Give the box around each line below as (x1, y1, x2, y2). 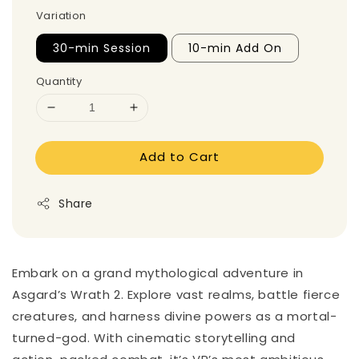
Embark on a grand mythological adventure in (12, 264, 304, 281)
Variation (36, 7, 87, 23)
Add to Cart (139, 147, 220, 165)
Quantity (36, 73, 83, 89)
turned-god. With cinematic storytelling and (12, 329, 296, 346)
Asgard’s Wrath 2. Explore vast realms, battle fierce (12, 285, 341, 303)
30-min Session (53, 39, 151, 56)
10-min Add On (188, 39, 282, 56)
